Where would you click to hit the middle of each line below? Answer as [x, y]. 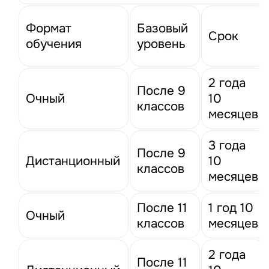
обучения [54, 44]
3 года [227, 146]
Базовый [163, 29]
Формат [49, 29]
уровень [162, 44]
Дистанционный [73, 161]
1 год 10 [231, 208]
